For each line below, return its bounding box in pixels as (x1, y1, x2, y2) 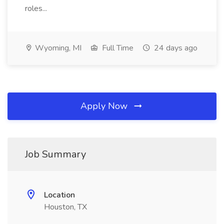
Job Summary (25, 147, 86, 161)
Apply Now (80, 100, 130, 112)
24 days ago (152, 42, 197, 53)
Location (44, 189, 75, 200)
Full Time (100, 42, 133, 53)
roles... (25, 3, 49, 14)
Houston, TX (44, 201, 87, 212)
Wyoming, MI (33, 42, 81, 53)
